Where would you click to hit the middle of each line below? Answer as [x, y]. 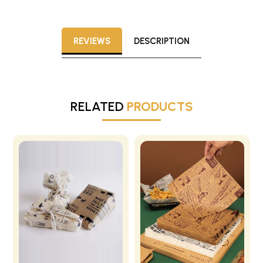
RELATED [98, 107]
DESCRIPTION [162, 41]
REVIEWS [92, 41]
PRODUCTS [160, 107]
